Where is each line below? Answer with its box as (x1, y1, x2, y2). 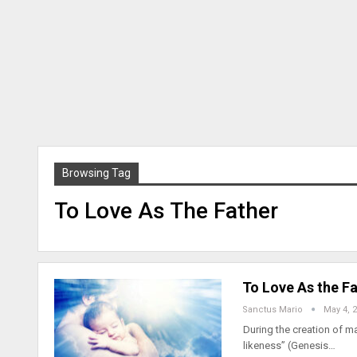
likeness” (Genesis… (243, 339, 335, 352)
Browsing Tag (62, 167, 131, 179)
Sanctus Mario (242, 304, 305, 316)
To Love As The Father (54, 198, 278, 224)
